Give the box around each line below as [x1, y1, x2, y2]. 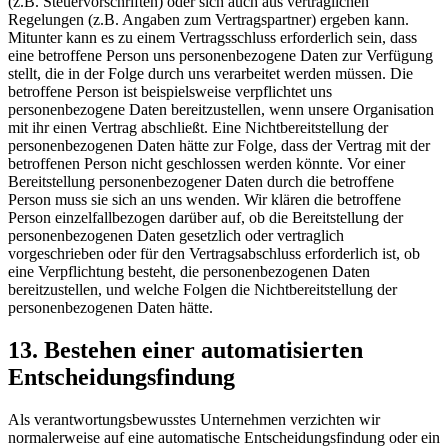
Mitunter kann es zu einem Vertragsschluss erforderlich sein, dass [8, 29, 417, 47]
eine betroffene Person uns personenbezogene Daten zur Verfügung [8, 47, 433, 65]
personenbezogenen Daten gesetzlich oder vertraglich [8, 227, 344, 245]
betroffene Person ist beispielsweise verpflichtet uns [8, 83, 332, 101]
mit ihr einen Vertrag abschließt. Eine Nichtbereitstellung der [8, 119, 388, 137]
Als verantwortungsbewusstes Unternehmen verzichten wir [8, 411, 380, 429]
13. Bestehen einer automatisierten [8, 337, 363, 364]
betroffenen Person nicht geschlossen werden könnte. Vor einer [8, 155, 405, 173]
